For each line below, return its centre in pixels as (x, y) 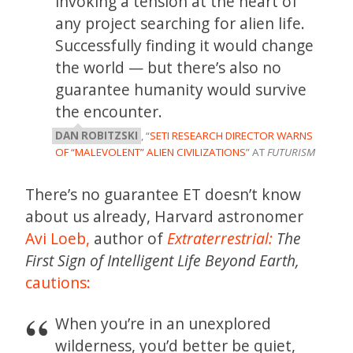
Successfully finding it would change (185, 45)
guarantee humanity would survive (181, 89)
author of (128, 238)
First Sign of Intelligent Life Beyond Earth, (162, 260)
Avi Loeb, (58, 238)
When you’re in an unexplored (163, 323)
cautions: (58, 282)
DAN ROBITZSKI (97, 136)
